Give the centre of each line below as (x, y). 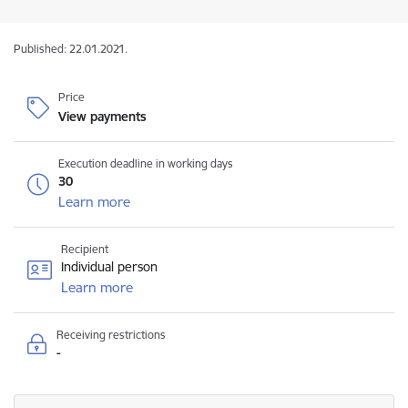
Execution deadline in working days (146, 163)
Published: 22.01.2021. (71, 49)
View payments (102, 117)
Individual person (109, 267)
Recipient (85, 249)
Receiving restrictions (111, 335)
